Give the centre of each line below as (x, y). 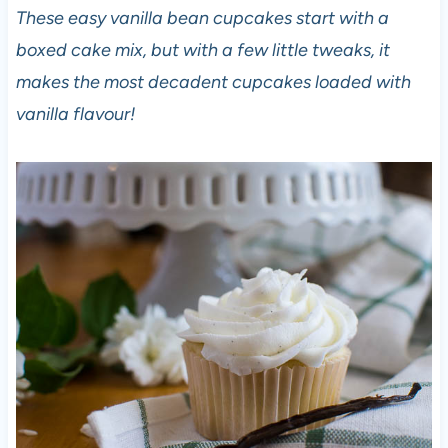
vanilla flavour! (75, 113)
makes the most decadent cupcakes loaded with (213, 81)
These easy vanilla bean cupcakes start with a (202, 17)
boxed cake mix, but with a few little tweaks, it (202, 49)
